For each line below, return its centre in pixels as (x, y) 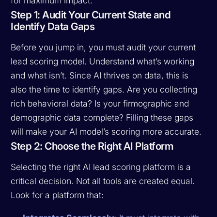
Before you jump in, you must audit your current (103, 47)
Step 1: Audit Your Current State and (91, 15)
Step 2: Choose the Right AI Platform (92, 146)
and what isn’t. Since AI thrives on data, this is (100, 75)
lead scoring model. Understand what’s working (103, 61)
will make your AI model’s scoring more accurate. (106, 131)
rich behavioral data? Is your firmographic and (100, 103)
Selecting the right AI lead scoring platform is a (101, 167)
